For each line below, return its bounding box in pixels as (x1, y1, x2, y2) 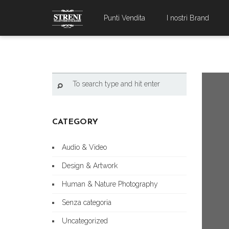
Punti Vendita (104, 14, 145, 22)
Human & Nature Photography (62, 180, 158, 188)
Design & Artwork (62, 162, 118, 170)
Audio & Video (62, 143, 107, 151)
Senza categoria (62, 198, 111, 207)
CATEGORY (52, 118, 98, 126)
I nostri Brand (167, 14, 209, 22)
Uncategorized (62, 217, 108, 225)
